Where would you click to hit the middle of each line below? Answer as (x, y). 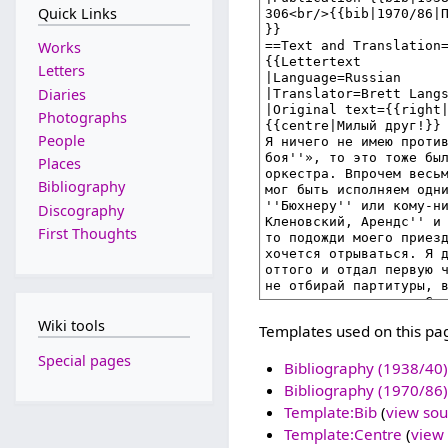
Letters (61, 71)
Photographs (82, 117)
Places (59, 164)
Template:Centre (342, 434)
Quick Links (77, 13)
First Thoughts (87, 233)
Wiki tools (71, 325)
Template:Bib (330, 412)
